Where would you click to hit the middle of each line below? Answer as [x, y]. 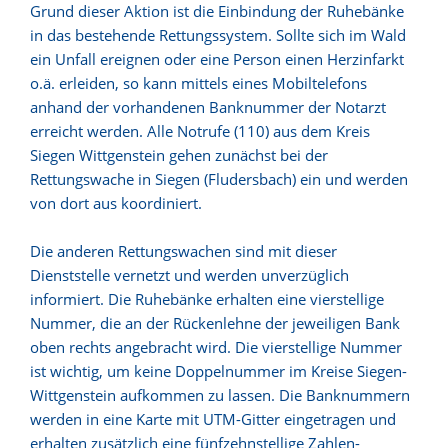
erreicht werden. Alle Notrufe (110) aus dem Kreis [200, 131]
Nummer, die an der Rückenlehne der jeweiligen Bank [215, 323]
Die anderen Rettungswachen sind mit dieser [183, 251]
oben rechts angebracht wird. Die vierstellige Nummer [216, 347]
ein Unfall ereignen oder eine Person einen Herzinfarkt [217, 59]
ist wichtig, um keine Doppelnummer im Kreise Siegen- [218, 371]
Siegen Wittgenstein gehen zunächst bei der [179, 155]
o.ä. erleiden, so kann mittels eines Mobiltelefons [198, 83]
